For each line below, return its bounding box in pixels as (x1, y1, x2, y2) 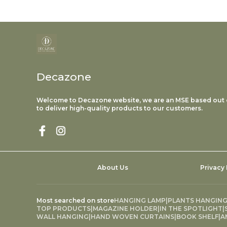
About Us (97, 164, 128, 172)
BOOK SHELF (176, 213, 218, 221)
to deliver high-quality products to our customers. (36, 104, 203, 112)
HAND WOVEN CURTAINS (91, 213, 174, 221)
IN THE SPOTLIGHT (160, 205, 222, 213)
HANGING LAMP (114, 197, 166, 205)
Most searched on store (36, 197, 114, 205)
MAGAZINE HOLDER (93, 205, 158, 213)
